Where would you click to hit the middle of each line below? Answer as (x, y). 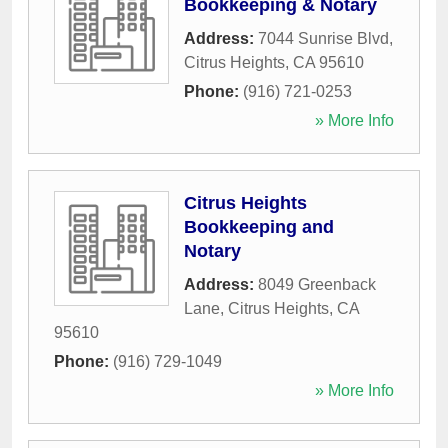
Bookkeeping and (259, 227)
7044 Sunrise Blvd (323, 39)
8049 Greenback (317, 285)
